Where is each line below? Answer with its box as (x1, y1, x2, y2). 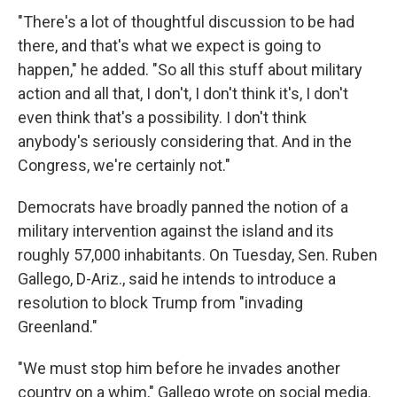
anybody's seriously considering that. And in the (18, 132, 352, 151)
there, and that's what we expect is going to (18, 36, 321, 55)
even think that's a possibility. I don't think (18, 108, 307, 127)
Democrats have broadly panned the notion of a (18, 198, 348, 216)
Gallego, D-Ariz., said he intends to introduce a (18, 269, 336, 288)
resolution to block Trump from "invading (18, 293, 303, 312)
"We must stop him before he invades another (18, 359, 340, 378)
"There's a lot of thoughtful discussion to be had (18, 12, 354, 31)
